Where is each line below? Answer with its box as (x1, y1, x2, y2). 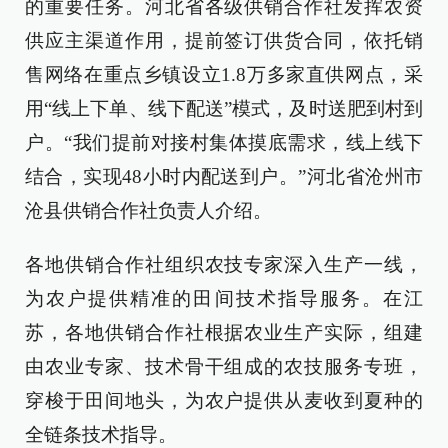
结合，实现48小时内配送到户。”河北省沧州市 (25, 166, 423, 187)
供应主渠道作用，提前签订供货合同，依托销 (25, 30, 423, 51)
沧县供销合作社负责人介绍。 (25, 200, 272, 221)
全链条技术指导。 (25, 424, 177, 445)
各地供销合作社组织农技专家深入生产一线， (25, 254, 423, 275)
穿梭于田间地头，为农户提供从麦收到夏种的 (25, 390, 423, 411)
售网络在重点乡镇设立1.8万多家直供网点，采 (25, 64, 423, 85)
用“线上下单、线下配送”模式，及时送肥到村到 (25, 98, 423, 119)
